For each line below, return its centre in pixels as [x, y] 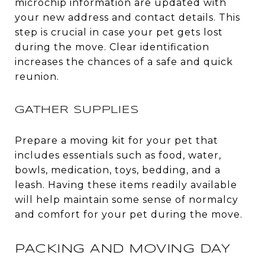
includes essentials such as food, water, [118, 155]
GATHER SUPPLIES [77, 110]
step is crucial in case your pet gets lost [119, 32]
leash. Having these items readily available [126, 185]
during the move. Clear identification [112, 47]
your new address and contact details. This [127, 17]
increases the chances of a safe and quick [124, 62]
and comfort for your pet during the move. [129, 214]
